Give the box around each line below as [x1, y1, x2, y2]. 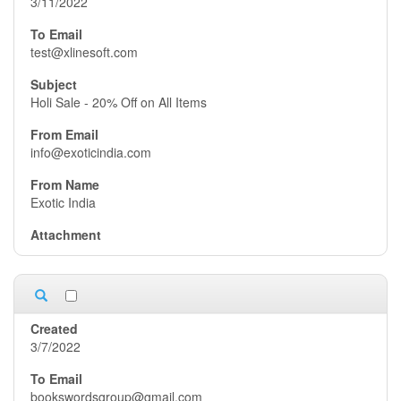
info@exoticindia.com [30, 143, 151, 161]
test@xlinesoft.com [30, 43, 138, 61]
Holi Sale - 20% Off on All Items [30, 93, 207, 111]
